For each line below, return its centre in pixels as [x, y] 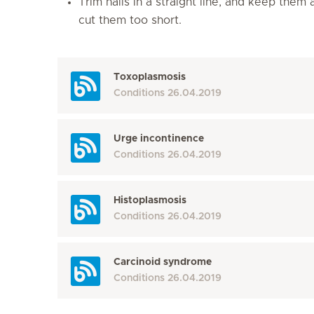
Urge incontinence [159, 138]
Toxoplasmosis [150, 77]
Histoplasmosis [150, 200]
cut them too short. [130, 20]
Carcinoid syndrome [163, 262]
